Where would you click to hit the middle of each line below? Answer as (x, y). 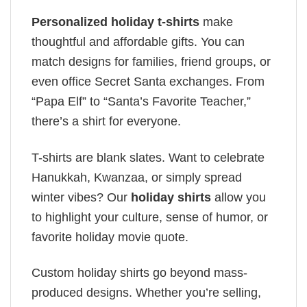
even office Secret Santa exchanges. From (148, 82)
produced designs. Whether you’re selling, (146, 292)
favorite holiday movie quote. (110, 237)
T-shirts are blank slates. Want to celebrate (148, 157)
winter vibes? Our (81, 197)
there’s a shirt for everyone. (106, 122)
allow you (238, 197)
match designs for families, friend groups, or (151, 62)
